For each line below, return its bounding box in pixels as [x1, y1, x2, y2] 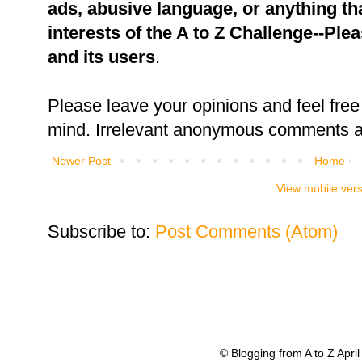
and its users [48, 47, 155, 68]
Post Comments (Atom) [155, 221, 338, 242]
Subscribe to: [48, 221, 155, 242]
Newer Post [52, 154, 111, 168]
